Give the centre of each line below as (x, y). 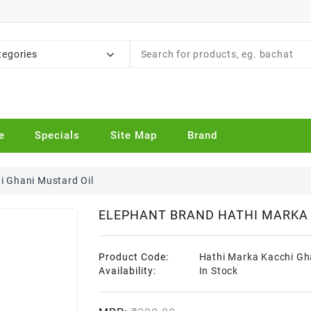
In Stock (218, 271)
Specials (58, 136)
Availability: (127, 271)
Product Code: (133, 257)
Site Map (134, 136)
